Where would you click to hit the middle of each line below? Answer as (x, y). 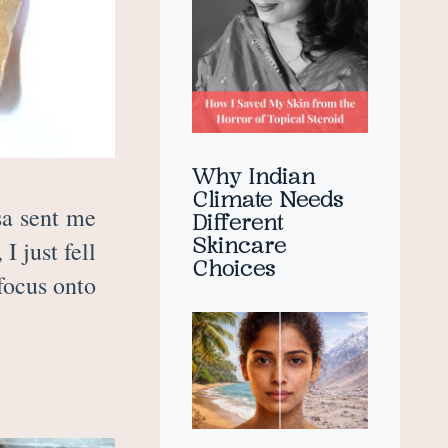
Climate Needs (267, 198)
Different (237, 221)
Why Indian (253, 175)
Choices (233, 267)
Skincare (239, 244)
